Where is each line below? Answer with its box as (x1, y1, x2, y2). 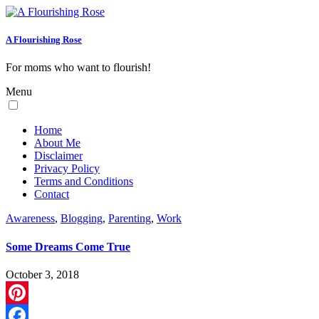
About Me (34, 137, 80, 150)
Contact (34, 188, 69, 201)
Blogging (61, 212, 103, 225)
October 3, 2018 (6, 268, 79, 281)
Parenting (108, 212, 151, 225)
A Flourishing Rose (6, 34, 82, 46)
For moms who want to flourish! (6, 61, 151, 74)
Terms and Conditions (34, 175, 133, 188)
